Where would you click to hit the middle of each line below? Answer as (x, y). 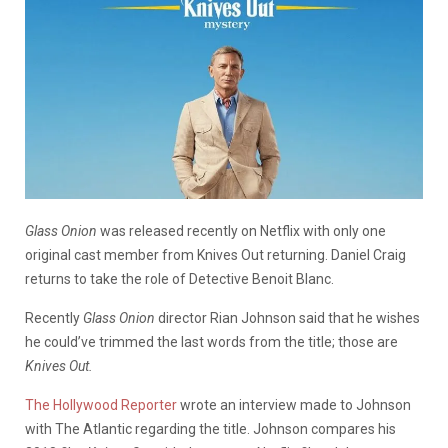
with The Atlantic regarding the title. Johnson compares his (210, 428)
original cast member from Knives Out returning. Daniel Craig (215, 254)
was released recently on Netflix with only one (241, 230)
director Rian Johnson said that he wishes (287, 317)
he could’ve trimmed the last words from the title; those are (211, 341)
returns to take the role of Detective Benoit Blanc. (179, 278)
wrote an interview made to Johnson (294, 404)
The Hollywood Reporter (101, 404)
